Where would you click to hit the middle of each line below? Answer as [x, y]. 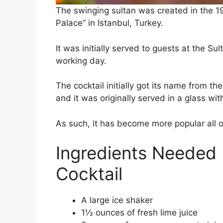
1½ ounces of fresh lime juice [141, 213]
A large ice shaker [117, 200]
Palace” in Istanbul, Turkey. [110, 23]
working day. [82, 60]
